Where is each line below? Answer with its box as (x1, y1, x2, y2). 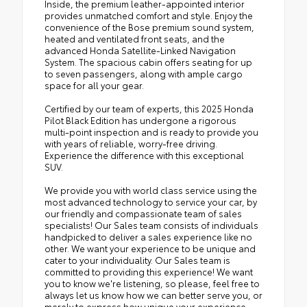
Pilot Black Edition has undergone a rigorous (45, 113, 236, 126)
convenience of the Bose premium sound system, (45, 20, 254, 33)
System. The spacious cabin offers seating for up (45, 55, 252, 68)
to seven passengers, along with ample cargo (45, 66, 243, 79)
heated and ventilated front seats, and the (45, 32, 225, 45)
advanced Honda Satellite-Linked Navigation (45, 43, 236, 56)
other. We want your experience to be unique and (45, 241, 256, 254)
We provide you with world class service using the (45, 183, 257, 196)
